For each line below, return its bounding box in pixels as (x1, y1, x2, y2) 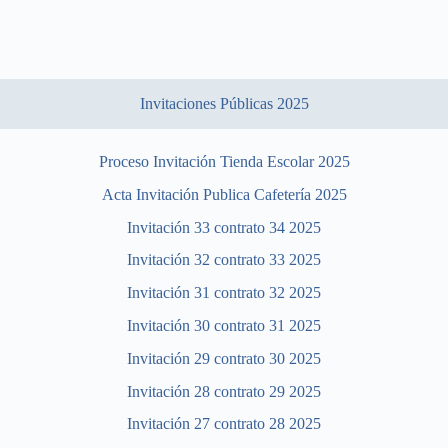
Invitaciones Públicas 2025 (139, 94, 309, 112)
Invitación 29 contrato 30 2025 (127, 349, 321, 367)
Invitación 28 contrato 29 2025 (127, 382, 321, 400)
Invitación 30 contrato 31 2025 (127, 316, 321, 334)
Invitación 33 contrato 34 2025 (127, 218, 321, 236)
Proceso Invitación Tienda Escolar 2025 (98, 152, 350, 170)
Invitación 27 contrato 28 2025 (127, 415, 321, 433)
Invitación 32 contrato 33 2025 (127, 251, 321, 269)
